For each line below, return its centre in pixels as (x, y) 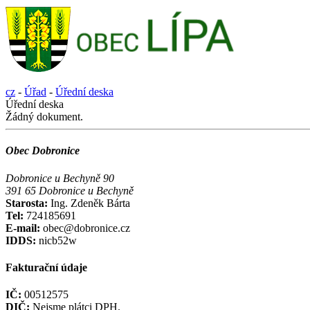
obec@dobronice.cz (85, 228)
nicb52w (56, 240)
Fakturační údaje (46, 267)
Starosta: (28, 203)
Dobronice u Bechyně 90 (60, 178)
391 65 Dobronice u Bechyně (70, 190)
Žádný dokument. (44, 117)
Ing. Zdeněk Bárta (90, 203)
